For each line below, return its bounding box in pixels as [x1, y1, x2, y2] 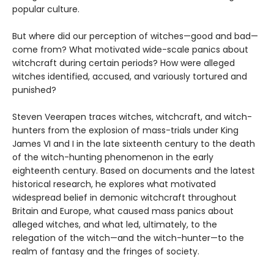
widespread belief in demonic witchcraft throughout [12, 191, 237, 204]
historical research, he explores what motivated [12, 178, 216, 191]
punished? [12, 84, 56, 97]
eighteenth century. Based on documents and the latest [12, 165, 255, 177]
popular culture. [12, 3, 80, 16]
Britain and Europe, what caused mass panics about [12, 205, 234, 218]
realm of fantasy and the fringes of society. [12, 245, 199, 258]
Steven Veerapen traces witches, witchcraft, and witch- [12, 111, 252, 124]
